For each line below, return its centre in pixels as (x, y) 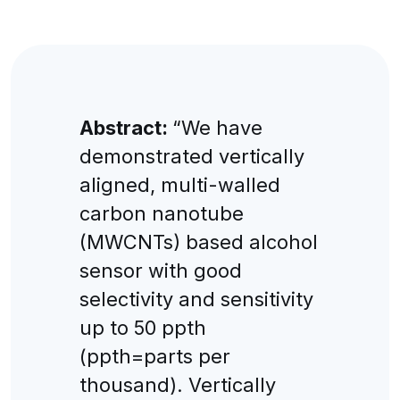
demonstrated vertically (192, 156)
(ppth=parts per (154, 356)
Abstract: (125, 127)
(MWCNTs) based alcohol (198, 242)
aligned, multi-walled (179, 184)
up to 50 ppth (142, 327)
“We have (217, 127)
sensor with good (160, 270)
